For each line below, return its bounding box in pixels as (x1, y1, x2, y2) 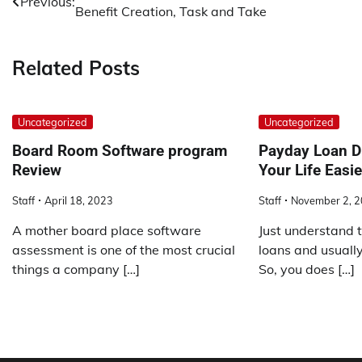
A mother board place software (12, 222, 201, 239)
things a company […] (12, 261, 140, 278)
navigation (11, 12, 109, 37)
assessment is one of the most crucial (12, 242, 235, 259)
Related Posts (12, 55, 140, 80)
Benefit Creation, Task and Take (75, 2, 267, 19)
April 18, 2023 (44, 194, 113, 208)
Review (12, 161, 61, 180)
